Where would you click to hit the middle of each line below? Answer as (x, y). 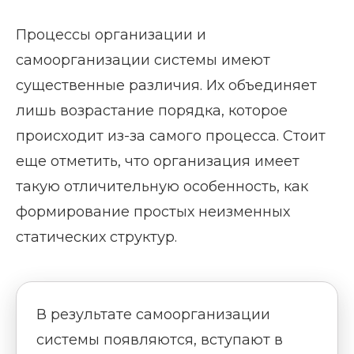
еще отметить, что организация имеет (158, 161)
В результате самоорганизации (153, 314)
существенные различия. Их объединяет (166, 85)
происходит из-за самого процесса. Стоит (171, 136)
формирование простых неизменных (153, 212)
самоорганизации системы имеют (143, 60)
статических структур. (96, 237)
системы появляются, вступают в (160, 340)
